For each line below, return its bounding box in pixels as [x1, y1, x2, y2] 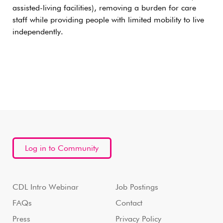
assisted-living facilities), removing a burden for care [12, 4, 196, 12]
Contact [115, 199, 142, 208]
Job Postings [115, 183, 158, 192]
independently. [12, 28, 63, 36]
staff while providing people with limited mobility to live [12, 16, 204, 24]
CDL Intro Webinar [12, 183, 79, 192]
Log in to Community [25, 144, 99, 153]
